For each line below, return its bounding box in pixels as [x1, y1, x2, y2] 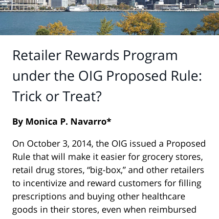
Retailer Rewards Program [12, 45, 178, 64]
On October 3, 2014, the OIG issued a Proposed [12, 137, 206, 150]
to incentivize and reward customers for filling [12, 177, 201, 189]
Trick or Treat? [12, 86, 102, 105]
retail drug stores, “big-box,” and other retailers [12, 164, 204, 176]
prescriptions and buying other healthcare [12, 190, 185, 202]
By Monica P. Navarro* [12, 115, 111, 128]
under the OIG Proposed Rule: [12, 66, 202, 85]
